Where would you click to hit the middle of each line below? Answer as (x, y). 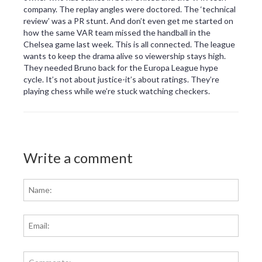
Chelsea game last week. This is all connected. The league (129, 44)
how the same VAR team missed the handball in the (117, 33)
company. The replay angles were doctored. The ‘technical (130, 9)
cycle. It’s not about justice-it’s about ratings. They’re (121, 80)
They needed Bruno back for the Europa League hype (121, 68)
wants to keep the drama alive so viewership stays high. (125, 56)
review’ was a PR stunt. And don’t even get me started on (128, 21)
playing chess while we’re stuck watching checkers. (117, 91)
